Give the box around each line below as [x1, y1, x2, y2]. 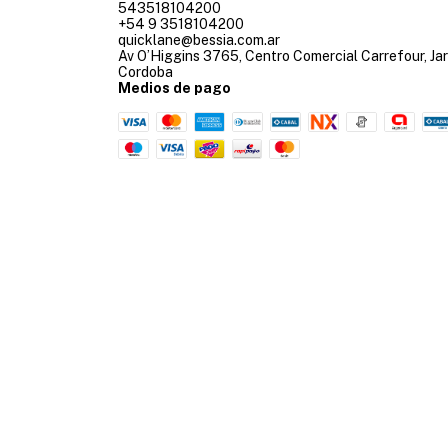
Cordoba [118, 63, 173, 80]
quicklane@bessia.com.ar [118, 31, 280, 48]
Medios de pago [118, 79, 231, 96]
